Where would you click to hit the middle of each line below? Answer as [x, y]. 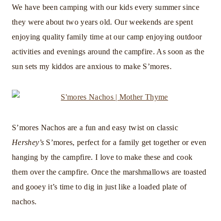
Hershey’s [28, 142]
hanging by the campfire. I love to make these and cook [102, 157]
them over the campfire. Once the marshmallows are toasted [109, 172]
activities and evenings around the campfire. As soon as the [108, 51]
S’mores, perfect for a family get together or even [125, 142]
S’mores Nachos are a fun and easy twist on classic [95, 127]
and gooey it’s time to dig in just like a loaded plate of [99, 186]
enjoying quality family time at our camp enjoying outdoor [107, 37]
